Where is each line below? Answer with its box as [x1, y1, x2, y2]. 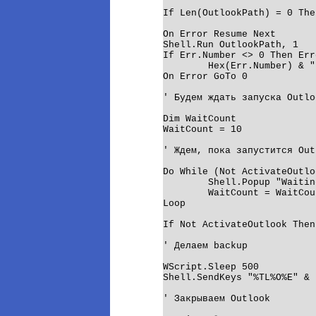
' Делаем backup [163, 240, 248, 251]
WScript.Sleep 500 [163, 261, 259, 272]
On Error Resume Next [163, 28, 276, 39]
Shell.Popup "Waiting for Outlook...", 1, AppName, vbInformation [163, 176, 208, 188]
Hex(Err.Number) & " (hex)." [163, 60, 208, 71]
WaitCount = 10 [163, 123, 242, 135]
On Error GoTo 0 [163, 71, 248, 82]
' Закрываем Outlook [163, 293, 270, 304]
